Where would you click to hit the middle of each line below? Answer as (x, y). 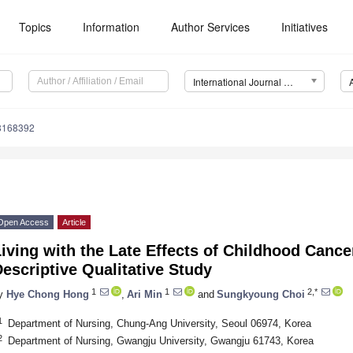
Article (74, 223)
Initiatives (305, 27)
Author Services (211, 27)
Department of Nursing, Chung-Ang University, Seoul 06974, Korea (159, 323)
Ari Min (145, 294)
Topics (35, 27)
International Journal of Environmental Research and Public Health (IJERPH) (288, 82)
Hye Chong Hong (48, 294)
